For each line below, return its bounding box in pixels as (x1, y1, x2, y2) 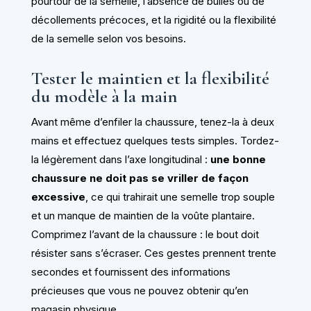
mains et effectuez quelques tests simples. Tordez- (31, 134, 279, 148)
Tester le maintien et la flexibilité (31, 67, 269, 90)
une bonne (210, 153, 266, 167)
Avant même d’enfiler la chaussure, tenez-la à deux (31, 115, 274, 129)
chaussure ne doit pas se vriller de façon (31, 171, 249, 185)
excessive (31, 190, 85, 204)
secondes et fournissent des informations (31, 265, 230, 279)
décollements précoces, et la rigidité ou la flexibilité (31, 13, 276, 27)
